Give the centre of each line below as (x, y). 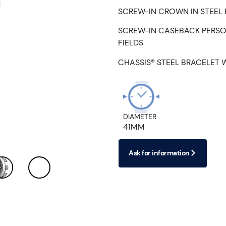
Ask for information (159, 153)
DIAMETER (140, 116)
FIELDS (131, 43)
